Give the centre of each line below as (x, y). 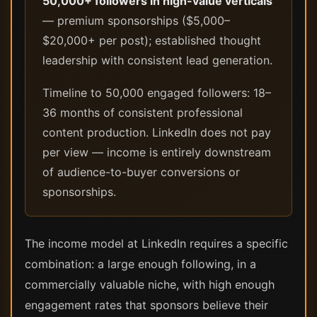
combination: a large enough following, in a (140, 264)
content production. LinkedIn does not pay (157, 132)
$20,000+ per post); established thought (152, 40)
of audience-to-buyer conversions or (141, 172)
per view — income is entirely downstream (157, 152)
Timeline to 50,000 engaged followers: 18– (157, 93)
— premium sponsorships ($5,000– (136, 21)
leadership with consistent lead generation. (157, 60)
